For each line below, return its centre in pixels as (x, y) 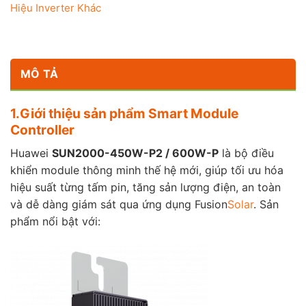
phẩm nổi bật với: (55, 222)
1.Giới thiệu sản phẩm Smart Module (124, 114)
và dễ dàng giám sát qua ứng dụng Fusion (119, 205)
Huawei (31, 153)
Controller (42, 130)
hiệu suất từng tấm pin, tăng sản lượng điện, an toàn (145, 187)
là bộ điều (246, 153)
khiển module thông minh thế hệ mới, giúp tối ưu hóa (147, 170)
